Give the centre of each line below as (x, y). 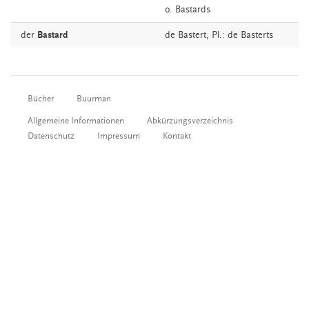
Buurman (94, 99)
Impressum (119, 136)
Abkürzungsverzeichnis (190, 121)
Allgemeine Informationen (76, 121)
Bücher (41, 99)
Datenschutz (51, 136)
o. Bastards (188, 10)
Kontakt (177, 136)
